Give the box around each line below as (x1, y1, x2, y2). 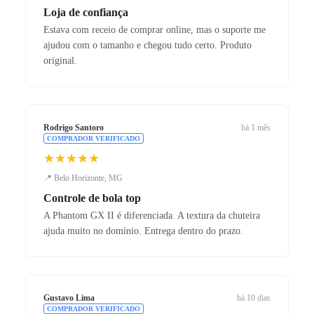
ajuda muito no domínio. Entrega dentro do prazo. (43, 225, 243, 236)
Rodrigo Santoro (43, 122, 104, 132)
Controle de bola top (43, 191, 141, 204)
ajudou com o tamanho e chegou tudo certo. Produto (43, 39, 252, 50)
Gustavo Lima (43, 292, 95, 303)
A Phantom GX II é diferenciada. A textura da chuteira (43, 210, 260, 221)
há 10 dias (237, 292, 271, 303)
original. (43, 55, 77, 66)
